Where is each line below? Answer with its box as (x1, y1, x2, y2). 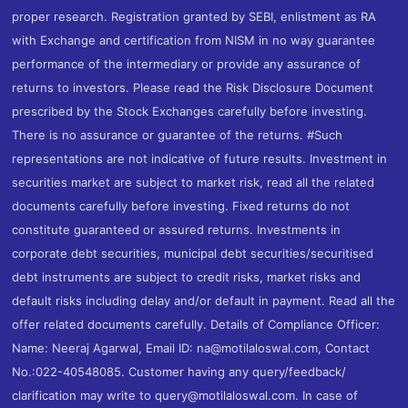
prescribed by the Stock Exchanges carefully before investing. (12, 103, 368, 118)
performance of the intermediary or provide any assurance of (12, 56, 362, 71)
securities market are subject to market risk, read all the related (12, 174, 375, 189)
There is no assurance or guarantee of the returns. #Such (12, 127, 343, 142)
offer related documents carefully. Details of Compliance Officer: (12, 316, 381, 331)
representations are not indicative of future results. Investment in (12, 150, 388, 166)
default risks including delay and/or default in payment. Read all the (12, 292, 396, 308)
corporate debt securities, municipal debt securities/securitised (12, 245, 374, 260)
